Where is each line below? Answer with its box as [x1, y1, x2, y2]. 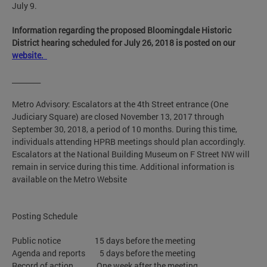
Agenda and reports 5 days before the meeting [12, 247, 195, 259]
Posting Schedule [12, 210, 77, 222]
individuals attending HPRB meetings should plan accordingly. [12, 135, 246, 147]
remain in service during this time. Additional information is [12, 160, 234, 172]
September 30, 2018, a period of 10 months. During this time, [12, 123, 237, 135]
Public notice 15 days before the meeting [12, 234, 195, 246]
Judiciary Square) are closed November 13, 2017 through [12, 110, 224, 122]
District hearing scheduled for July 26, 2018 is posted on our [12, 36, 235, 48]
